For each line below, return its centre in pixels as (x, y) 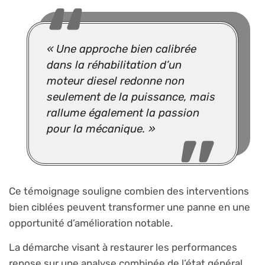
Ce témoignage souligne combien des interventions (129, 191)
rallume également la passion (123, 113)
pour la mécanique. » (101, 129)
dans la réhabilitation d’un (114, 65)
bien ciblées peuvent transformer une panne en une (130, 207)
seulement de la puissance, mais (131, 97)
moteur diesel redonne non (116, 81)
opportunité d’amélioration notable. (91, 223)
